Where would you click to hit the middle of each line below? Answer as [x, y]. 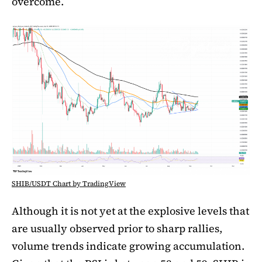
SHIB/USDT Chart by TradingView [69, 184]
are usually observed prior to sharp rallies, [117, 229]
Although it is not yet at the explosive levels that [130, 211]
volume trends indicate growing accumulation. [128, 246]
